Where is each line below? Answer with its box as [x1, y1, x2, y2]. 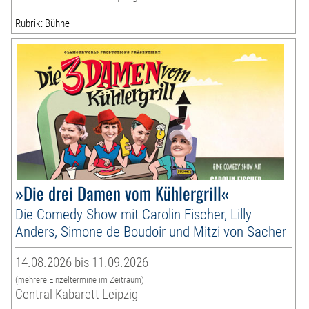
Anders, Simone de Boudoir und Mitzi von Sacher [15, 223, 287, 241]
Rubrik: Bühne [15, 17, 70, 30]
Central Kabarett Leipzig [15, 286, 139, 303]
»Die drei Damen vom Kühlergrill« [15, 180, 230, 206]
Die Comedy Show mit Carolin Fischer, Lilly [15, 206, 252, 223]
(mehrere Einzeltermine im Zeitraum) [15, 275, 145, 286]
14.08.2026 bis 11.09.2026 [15, 255, 149, 271]
